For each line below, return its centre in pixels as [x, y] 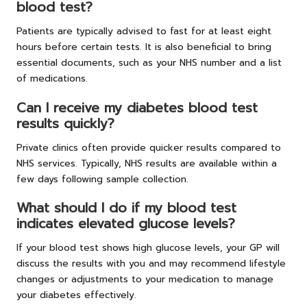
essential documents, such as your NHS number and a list [149, 63]
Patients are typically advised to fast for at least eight [144, 32]
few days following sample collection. [102, 179]
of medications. [52, 79]
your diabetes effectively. [76, 295]
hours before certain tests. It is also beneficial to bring [144, 47]
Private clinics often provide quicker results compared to [149, 147]
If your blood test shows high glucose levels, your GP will [148, 247]
